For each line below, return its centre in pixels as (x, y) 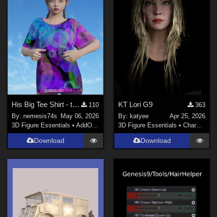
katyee (139, 116)
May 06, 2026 (80, 116)
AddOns (84, 125)
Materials (118, 125)
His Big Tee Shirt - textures (76, 104)
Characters (189, 125)
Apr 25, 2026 (187, 116)
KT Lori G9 (135, 104)
